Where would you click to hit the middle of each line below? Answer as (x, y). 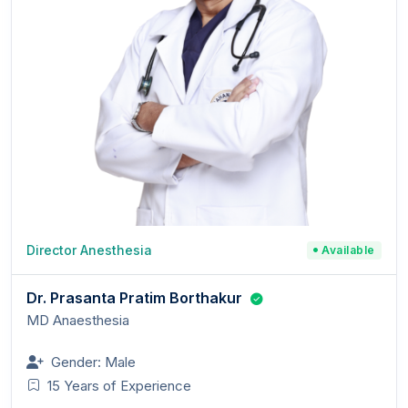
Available (348, 250)
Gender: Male (93, 362)
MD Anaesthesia (78, 320)
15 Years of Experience (119, 386)
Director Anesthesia (89, 250)
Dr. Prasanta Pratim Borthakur (134, 298)
